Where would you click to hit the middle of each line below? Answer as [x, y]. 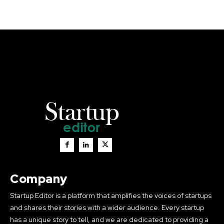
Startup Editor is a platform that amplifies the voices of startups [111, 195]
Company [39, 178]
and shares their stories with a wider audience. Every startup [107, 207]
